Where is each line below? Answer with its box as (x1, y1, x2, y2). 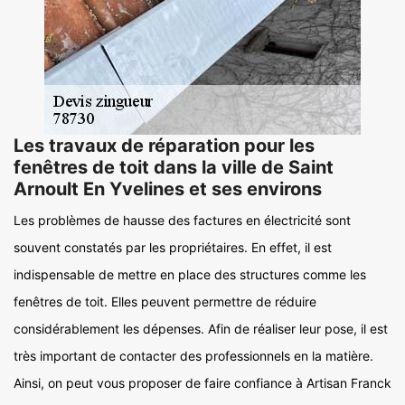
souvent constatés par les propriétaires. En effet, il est (14, 240, 332, 255)
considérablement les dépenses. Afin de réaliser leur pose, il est (14, 321, 388, 336)
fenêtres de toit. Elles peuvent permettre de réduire (14, 294, 316, 309)
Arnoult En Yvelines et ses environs (14, 178, 322, 200)
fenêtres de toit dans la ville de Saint (14, 156, 334, 178)
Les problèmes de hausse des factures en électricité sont (14, 212, 351, 228)
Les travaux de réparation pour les (14, 135, 315, 156)
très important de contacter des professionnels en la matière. (14, 348, 373, 363)
